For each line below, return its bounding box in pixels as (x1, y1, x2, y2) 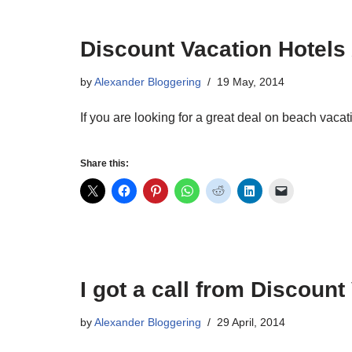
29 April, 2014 (217, 316, 285, 328)
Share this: (80, 158, 129, 169)
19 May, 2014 (217, 75, 284, 88)
